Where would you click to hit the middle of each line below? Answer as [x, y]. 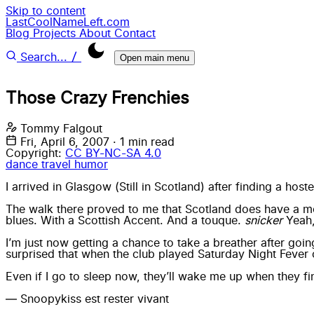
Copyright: [34, 153]
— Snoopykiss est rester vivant [87, 299]
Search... [44, 57]
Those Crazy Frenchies [97, 98]
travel [58, 164]
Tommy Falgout [61, 129]
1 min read [147, 142]
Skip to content [46, 11]
